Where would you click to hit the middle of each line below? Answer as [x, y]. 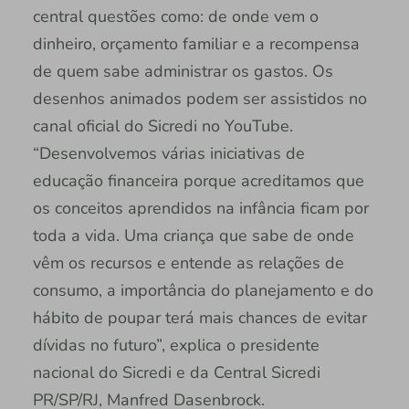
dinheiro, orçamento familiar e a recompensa [196, 43]
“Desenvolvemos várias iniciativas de [168, 153]
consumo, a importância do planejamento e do [203, 290]
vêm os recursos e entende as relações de [188, 262]
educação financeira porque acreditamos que [198, 180]
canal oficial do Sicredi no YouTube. [163, 126]
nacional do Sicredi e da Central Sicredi [176, 372]
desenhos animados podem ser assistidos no [199, 98]
